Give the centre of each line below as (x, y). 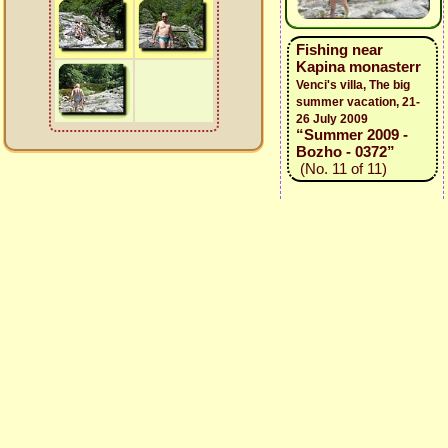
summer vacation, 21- (357, 102)
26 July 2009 (331, 119)
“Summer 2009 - (351, 134)
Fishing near (339, 49)
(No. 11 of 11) (341, 168)
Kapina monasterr (358, 66)
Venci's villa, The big (352, 85)
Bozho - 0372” (345, 151)
